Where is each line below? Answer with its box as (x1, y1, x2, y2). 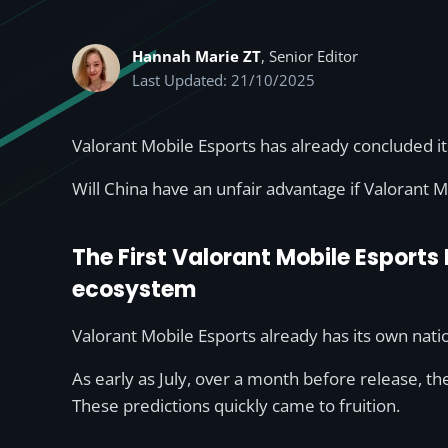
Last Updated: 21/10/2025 (132, 70, 315, 90)
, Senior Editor (261, 46, 358, 66)
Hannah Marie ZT (132, 46, 261, 66)
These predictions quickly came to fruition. (72, 394, 404, 417)
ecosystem (72, 274, 196, 305)
